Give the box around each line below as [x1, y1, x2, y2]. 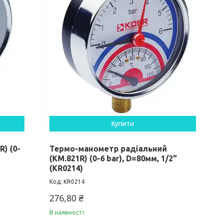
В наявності [49, 208, 85, 216]
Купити [111, 119, 134, 128]
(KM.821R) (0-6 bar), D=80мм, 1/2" [49, 153, 177, 163]
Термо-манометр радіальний [49, 144, 168, 153]
